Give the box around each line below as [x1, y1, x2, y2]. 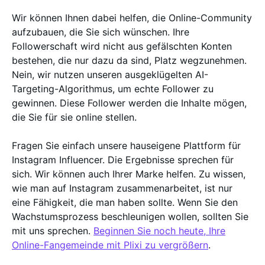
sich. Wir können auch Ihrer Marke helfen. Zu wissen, [12, 167, 245, 180]
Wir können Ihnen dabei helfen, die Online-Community [12, 11, 252, 24]
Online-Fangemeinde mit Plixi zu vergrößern [12, 238, 208, 251]
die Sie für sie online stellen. [12, 111, 140, 123]
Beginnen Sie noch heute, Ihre [93, 224, 225, 237]
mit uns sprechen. [12, 224, 93, 237]
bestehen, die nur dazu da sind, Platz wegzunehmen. [12, 54, 247, 66]
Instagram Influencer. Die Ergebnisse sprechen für [12, 153, 234, 166]
